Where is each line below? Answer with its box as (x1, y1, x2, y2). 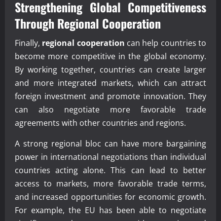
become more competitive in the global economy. (15, 50, 206, 62)
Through (15, 14, 57, 32)
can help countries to (124, 37, 207, 48)
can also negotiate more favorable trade (15, 104, 206, 115)
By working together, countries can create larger (15, 64, 206, 75)
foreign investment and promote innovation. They (15, 90, 206, 102)
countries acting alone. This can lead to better (15, 164, 206, 176)
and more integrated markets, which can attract (15, 77, 206, 88)
